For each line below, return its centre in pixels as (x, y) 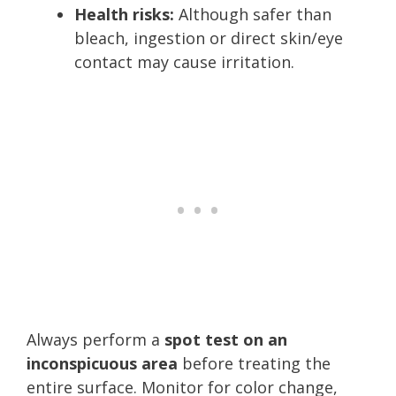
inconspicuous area (102, 363)
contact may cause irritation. (184, 61)
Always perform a (95, 339)
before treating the (254, 363)
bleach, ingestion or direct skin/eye (209, 38)
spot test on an (226, 339)
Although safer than (253, 14)
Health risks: (124, 14)
